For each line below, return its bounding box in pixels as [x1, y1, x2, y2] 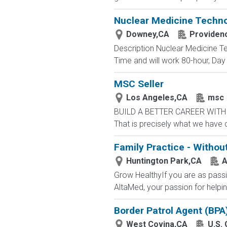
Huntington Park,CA [126, 156, 202, 166]
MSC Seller [113, 78, 164, 90]
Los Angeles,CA [126, 93, 187, 102]
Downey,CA [126, 29, 169, 39]
